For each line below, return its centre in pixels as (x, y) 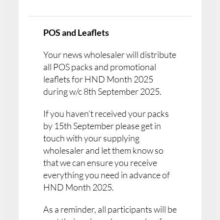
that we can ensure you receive (100, 163)
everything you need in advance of (107, 175)
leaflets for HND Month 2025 (98, 79)
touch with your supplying (91, 138)
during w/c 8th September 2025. (102, 91)
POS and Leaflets (76, 32)
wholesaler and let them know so (103, 150)
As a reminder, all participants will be (110, 209)
